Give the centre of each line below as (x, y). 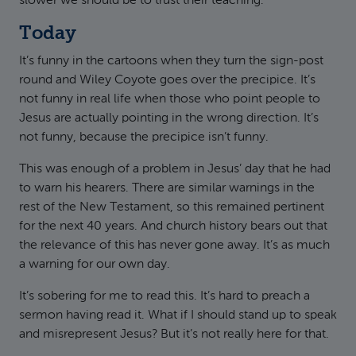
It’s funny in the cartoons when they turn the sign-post (171, 61)
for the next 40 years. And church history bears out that (173, 226)
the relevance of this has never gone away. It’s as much (174, 246)
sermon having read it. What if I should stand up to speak (178, 315)
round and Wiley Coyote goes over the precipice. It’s (167, 80)
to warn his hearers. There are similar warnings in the (167, 188)
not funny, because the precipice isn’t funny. (144, 137)
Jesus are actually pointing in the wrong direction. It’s (169, 118)
